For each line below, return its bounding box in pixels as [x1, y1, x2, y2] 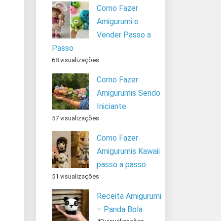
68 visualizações [52, 56, 99, 64]
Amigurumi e [97, 16, 139, 26]
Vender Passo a [97, 30, 151, 39]
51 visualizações [52, 172, 99, 180]
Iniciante [97, 101, 126, 111]
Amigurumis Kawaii [97, 146, 160, 156]
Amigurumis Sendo [97, 88, 160, 98]
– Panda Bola [97, 204, 143, 214]
